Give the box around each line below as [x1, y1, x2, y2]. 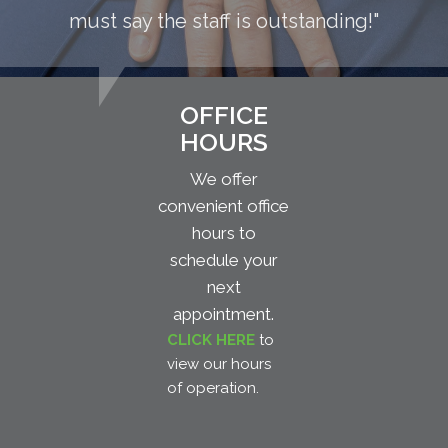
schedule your [169, 250, 278, 271]
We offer [189, 169, 258, 190]
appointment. [173, 304, 275, 325]
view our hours [166, 355, 271, 374]
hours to [191, 223, 256, 244]
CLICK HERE [166, 331, 255, 350]
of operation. [166, 379, 259, 398]
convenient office [158, 196, 290, 217]
